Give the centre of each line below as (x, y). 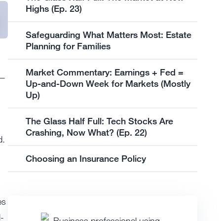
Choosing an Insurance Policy (86, 158)
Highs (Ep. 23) (54, 8)
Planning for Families (69, 46)
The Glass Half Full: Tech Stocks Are (99, 121)
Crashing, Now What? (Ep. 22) (86, 132)
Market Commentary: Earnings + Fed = (105, 72)
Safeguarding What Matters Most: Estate (109, 35)
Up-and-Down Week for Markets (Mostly (108, 83)
